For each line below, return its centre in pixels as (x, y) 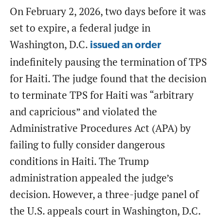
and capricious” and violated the (83, 111)
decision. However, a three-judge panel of (104, 194)
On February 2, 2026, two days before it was (108, 11)
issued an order (126, 45)
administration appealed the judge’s (91, 178)
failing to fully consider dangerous (87, 145)
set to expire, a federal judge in (80, 28)
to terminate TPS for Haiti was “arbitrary (102, 95)
